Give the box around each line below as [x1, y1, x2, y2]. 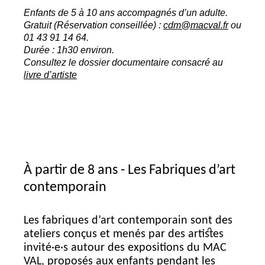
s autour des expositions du [63, 242, 203, 254]
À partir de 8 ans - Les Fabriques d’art [24, 163, 235, 178]
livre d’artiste [24, 69, 77, 80]
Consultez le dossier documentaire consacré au [24, 57, 223, 68]
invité [24, 242, 51, 254]
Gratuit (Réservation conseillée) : [24, 20, 163, 31]
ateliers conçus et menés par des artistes [24, 228, 224, 241]
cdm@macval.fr [163, 20, 228, 31]
